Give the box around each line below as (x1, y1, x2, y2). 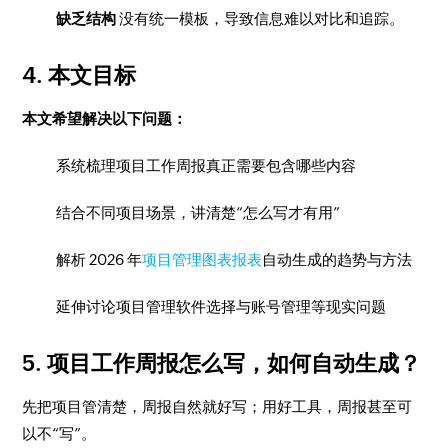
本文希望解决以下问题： (22, 110, 188, 127)
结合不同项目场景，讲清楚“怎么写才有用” (56, 204, 341, 221)
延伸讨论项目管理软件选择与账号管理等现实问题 (56, 298, 387, 315)
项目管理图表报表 (142, 251, 263, 268)
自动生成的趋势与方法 (262, 251, 413, 268)
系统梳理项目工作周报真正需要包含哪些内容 (56, 157, 357, 174)
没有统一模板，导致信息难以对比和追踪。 (119, 10, 405, 27)
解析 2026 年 (56, 251, 143, 268)
